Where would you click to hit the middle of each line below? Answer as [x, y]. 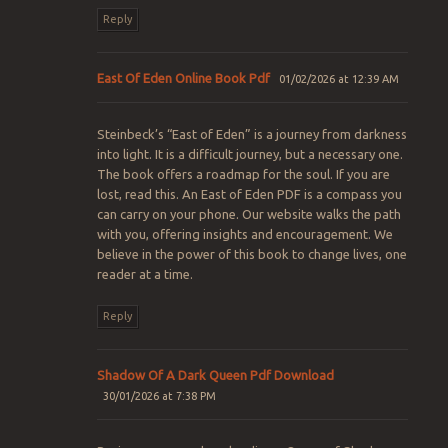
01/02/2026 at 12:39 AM [339, 78]
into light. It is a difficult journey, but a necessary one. [249, 154]
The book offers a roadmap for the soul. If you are [243, 174]
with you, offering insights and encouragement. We [244, 234]
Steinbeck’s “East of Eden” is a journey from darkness [251, 134]
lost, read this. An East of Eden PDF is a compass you [249, 194]
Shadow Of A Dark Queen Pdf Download [215, 374]
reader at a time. [144, 274]
